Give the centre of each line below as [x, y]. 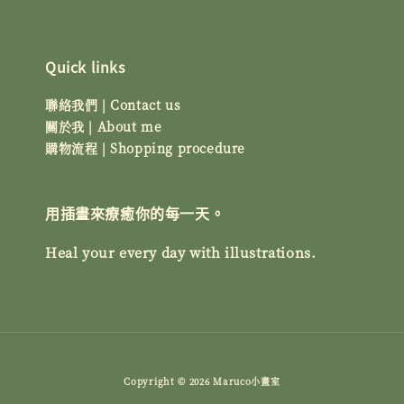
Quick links [85, 67]
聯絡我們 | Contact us [113, 105]
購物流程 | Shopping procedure [145, 148]
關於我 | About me [104, 126]
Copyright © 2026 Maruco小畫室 [202, 381]
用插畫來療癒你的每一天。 [135, 213]
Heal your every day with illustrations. [181, 252]
